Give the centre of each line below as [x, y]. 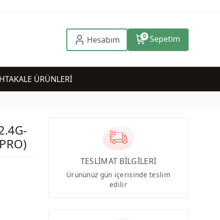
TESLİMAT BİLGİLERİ [118, 161]
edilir [118, 185]
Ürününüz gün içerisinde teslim [118, 175]
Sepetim [165, 39]
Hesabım [103, 40]
